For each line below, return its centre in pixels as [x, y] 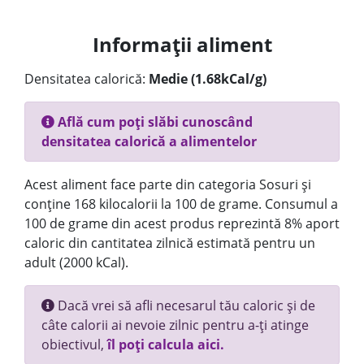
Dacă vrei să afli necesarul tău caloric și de [185, 305]
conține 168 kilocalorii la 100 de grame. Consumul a [181, 204]
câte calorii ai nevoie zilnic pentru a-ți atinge [175, 325]
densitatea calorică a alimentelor [149, 141]
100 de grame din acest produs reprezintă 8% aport [182, 223]
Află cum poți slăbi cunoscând [154, 122]
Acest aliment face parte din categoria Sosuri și [168, 184]
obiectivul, [74, 344]
